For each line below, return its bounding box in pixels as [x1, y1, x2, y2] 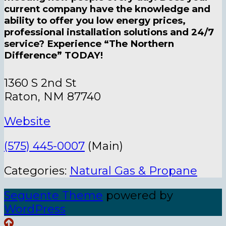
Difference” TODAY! [4, 49, 103, 61]
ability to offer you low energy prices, [4, 14, 186, 26]
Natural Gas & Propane [70, 164, 197, 178]
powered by [103, 189, 173, 203]
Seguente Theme [4, 189, 103, 203]
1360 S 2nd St [4, 76, 77, 90]
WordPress [4, 202, 66, 216]
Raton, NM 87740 [4, 90, 104, 104]
